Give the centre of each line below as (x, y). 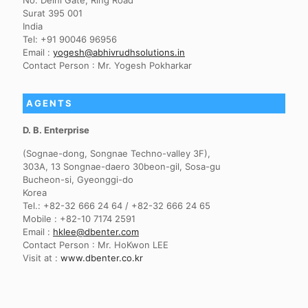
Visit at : (42, 258)
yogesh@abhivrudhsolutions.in (119, 52)
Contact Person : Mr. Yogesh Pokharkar (107, 65)
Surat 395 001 (53, 13)
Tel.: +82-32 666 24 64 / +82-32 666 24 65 (117, 206)
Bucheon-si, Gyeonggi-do (78, 179)
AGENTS (49, 103)
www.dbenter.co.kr (102, 258)
